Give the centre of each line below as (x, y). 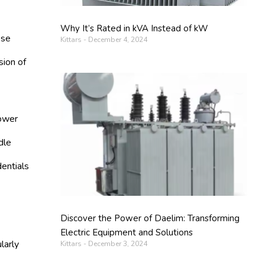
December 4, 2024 (117, 39)
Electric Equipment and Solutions (127, 233)
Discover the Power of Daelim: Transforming (150, 219)
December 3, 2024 (117, 244)
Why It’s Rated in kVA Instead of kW (135, 28)
